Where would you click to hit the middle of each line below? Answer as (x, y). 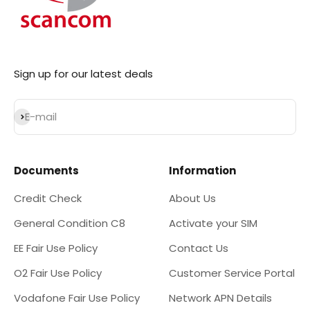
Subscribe (38, 116)
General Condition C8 (70, 223)
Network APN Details (220, 298)
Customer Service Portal (232, 273)
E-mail (41, 116)
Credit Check (48, 198)
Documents (46, 170)
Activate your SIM (213, 223)
